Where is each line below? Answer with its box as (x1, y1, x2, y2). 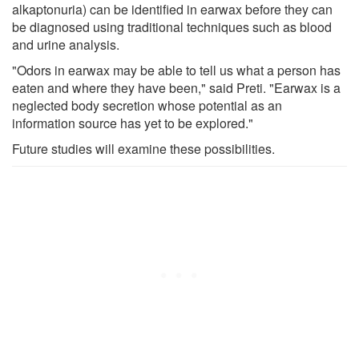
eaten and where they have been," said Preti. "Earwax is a (12, 78, 341, 97)
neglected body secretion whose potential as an (12, 95, 282, 115)
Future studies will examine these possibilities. (12, 139, 275, 158)
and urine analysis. (12, 34, 119, 54)
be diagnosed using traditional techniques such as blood (12, 17, 332, 36)
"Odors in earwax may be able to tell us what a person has (12, 60, 341, 79)
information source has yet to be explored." (12, 113, 253, 132)
